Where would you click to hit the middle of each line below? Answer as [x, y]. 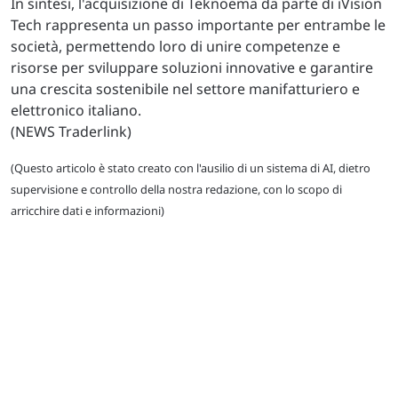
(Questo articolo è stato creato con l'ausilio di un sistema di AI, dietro [191, 167]
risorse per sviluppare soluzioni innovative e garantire [192, 67]
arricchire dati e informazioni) [88, 210]
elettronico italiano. [76, 110]
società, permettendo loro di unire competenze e [175, 46]
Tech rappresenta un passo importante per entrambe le [198, 24]
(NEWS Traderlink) [71, 131]
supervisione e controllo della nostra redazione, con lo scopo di [176, 189]
